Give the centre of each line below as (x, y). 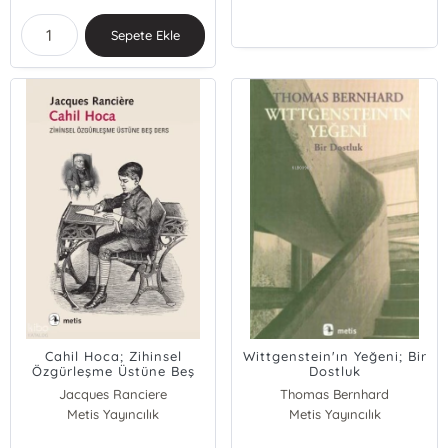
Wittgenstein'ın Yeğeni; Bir (334, 356)
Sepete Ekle (145, 35)
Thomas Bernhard (335, 394)
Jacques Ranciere (113, 394)
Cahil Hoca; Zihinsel (113, 356)
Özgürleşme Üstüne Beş (113, 371)
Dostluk (334, 371)
